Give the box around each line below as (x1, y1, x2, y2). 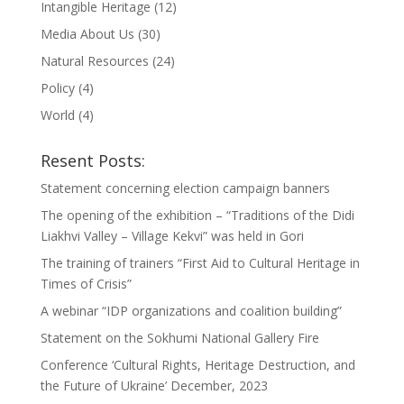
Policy (40, 78, 75, 96)
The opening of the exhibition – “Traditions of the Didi (40, 206, 354, 224)
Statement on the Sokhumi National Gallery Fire (40, 328, 319, 346)
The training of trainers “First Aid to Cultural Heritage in (40, 253, 360, 271)
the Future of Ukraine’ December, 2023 (40, 376, 268, 394)
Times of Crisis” (40, 274, 132, 292)
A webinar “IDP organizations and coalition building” (40, 301, 342, 319)
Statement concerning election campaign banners (40, 179, 330, 197)
